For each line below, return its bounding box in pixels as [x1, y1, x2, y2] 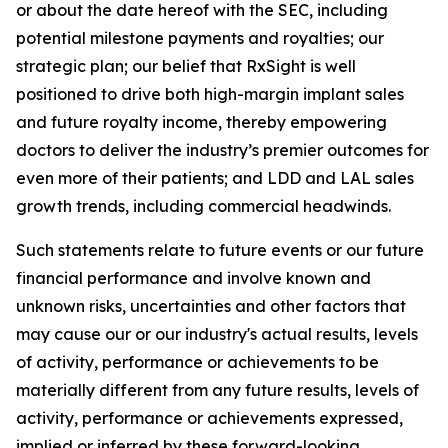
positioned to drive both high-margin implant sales [16, 84, 404, 105]
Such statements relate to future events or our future [16, 240, 424, 261]
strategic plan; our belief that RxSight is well [16, 56, 356, 77]
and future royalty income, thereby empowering [16, 112, 387, 133]
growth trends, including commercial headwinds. [16, 196, 391, 217]
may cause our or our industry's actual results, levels [16, 324, 418, 345]
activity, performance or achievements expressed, [16, 408, 403, 429]
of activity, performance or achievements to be [16, 352, 379, 373]
